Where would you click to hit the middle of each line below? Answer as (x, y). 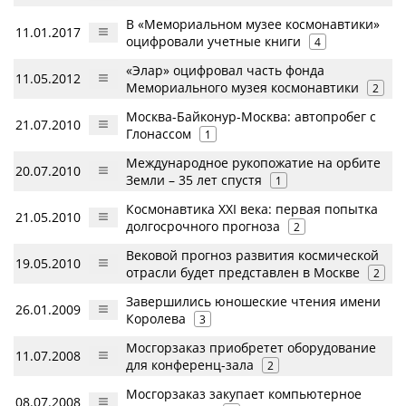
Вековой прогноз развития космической (252, 255)
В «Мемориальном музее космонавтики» (253, 24)
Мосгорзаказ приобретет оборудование (251, 348)
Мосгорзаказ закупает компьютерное (244, 394)
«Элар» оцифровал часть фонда (225, 70)
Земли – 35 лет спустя (194, 180)
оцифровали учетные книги (213, 41)
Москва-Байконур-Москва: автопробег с (251, 116)
